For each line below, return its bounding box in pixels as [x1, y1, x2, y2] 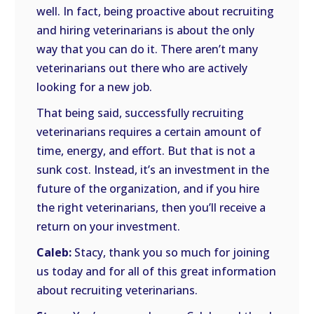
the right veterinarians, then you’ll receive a [36, 200, 266, 215]
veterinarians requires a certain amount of [36, 124, 262, 139]
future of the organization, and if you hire [36, 181, 260, 196]
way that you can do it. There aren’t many [36, 41, 259, 57]
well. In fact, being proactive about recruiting [36, 4, 275, 19]
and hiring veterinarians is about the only [36, 22, 255, 38]
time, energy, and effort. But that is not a [36, 143, 256, 158]
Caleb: [36, 245, 72, 260]
